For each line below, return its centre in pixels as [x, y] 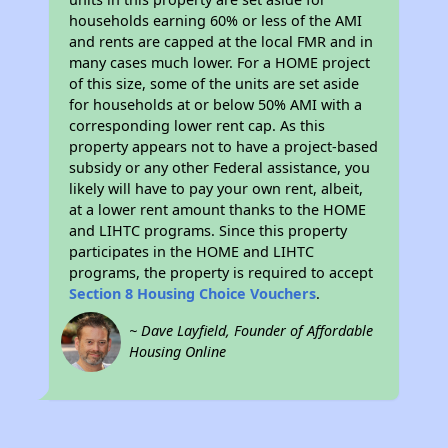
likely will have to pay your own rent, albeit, [216, 189]
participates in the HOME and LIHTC [192, 252]
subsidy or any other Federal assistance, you [220, 168]
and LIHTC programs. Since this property [208, 231]
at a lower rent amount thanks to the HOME [218, 210]
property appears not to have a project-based [224, 147]
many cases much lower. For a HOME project [220, 63]
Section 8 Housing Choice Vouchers [193, 294]
